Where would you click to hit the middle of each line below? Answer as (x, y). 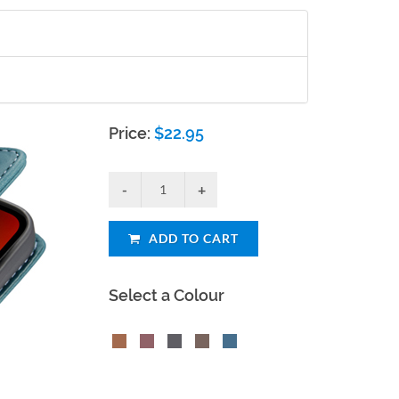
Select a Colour (167, 295)
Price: (132, 133)
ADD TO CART (192, 238)
